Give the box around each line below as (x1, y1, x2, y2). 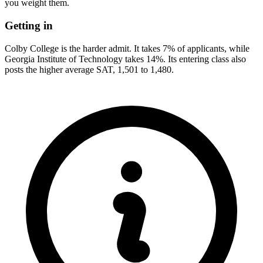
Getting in (5, 19, 53, 32)
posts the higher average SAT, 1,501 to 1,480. (5, 64, 174, 75)
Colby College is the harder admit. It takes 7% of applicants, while (5, 43, 249, 53)
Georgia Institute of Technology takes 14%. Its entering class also (5, 53, 246, 64)
